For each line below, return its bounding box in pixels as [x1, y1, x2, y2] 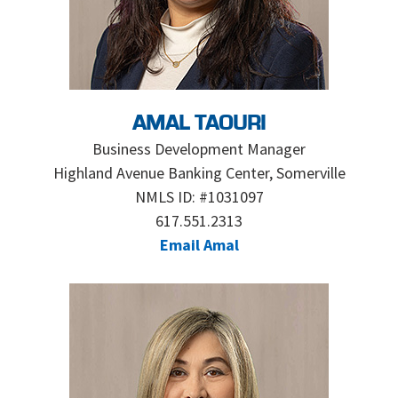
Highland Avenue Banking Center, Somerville [52, 163, 346, 183]
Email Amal [159, 235, 239, 255]
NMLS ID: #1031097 [134, 187, 264, 207]
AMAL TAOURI [132, 114, 266, 135]
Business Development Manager [92, 139, 306, 159]
